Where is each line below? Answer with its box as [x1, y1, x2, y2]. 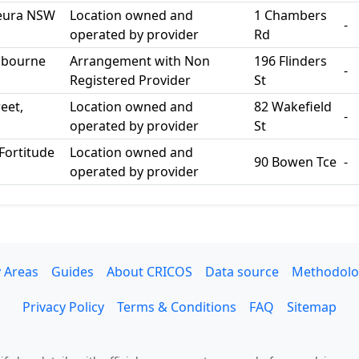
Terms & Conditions [117, 298, 236, 316]
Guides [50, 263, 94, 280]
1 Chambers [254, 6, 327, 24]
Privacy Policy [22, 298, 104, 316]
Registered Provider [70, 71, 191, 89]
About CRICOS [106, 263, 192, 280]
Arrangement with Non [70, 52, 210, 70]
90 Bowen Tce [254, 153, 337, 171]
